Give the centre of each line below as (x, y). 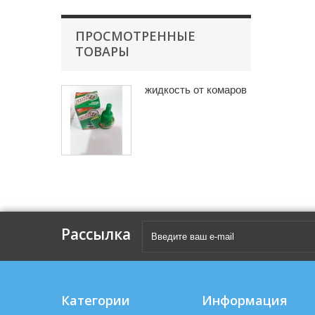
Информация (245, 300)
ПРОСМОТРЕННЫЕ (135, 36)
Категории (96, 300)
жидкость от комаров (196, 89)
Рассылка (96, 234)
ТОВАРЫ (102, 51)
